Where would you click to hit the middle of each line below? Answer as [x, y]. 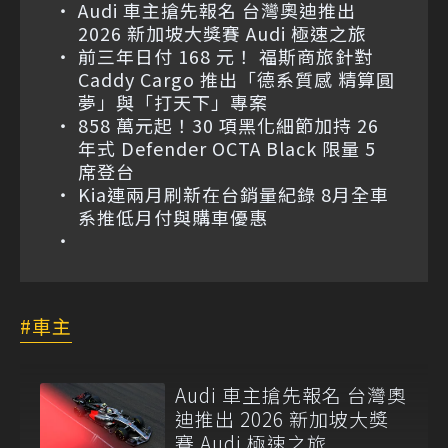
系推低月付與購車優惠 [173, 216]
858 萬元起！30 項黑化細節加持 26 [228, 124]
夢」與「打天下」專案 [173, 101]
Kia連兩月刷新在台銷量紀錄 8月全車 [233, 193]
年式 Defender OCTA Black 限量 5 [227, 147]
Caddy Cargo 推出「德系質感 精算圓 [236, 78]
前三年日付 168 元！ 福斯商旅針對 [225, 55]
